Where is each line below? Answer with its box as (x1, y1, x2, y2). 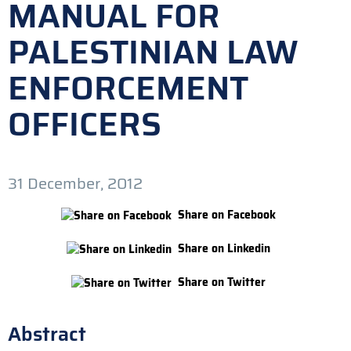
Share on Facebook (178, 206, 276, 223)
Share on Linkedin (178, 239, 270, 257)
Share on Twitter (178, 273, 266, 291)
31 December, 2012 (8, 171, 143, 196)
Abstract (8, 318, 86, 349)
